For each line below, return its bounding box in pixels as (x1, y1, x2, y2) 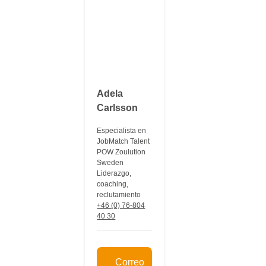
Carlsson (97, 103, 138, 113)
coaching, (97, 180, 129, 188)
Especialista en (97, 126, 147, 135)
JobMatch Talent (97, 137, 150, 145)
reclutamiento (97, 191, 141, 199)
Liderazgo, (97, 169, 132, 178)
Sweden (97, 159, 124, 167)
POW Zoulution (97, 148, 146, 156)
